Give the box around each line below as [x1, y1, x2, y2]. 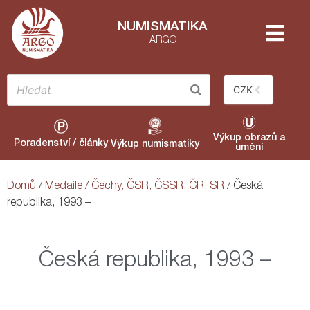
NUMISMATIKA [118, 21, 208, 35]
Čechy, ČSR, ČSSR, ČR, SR [91, 181, 224, 192]
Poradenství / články [14, 138, 108, 149]
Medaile [45, 181, 82, 192]
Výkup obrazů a [212, 133, 285, 143]
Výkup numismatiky [110, 139, 199, 149]
